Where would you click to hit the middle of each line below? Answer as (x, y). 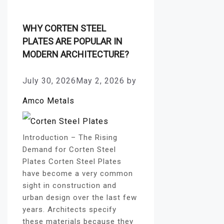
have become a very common (78, 173)
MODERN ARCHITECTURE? (76, 54)
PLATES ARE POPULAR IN (72, 41)
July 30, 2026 (49, 80)
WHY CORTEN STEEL (64, 28)
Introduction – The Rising (70, 137)
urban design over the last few (80, 197)
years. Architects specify (69, 209)
